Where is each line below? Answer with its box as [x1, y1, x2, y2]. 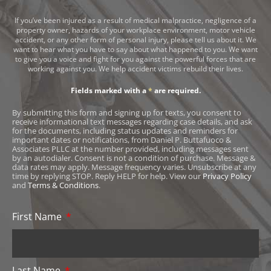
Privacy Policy [203, 170, 252, 181]
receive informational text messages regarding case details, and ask [12, 116, 252, 127]
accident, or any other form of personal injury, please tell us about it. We [15, 34, 256, 45]
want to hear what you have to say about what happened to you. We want [13, 44, 258, 54]
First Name [12, 210, 64, 224]
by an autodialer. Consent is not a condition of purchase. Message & [12, 152, 255, 163]
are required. [152, 85, 201, 96]
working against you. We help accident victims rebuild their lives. [28, 63, 243, 74]
